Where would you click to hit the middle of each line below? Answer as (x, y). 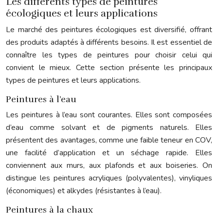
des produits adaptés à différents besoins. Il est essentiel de (109, 42)
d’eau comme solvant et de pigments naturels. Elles (109, 127)
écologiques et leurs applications (82, 13)
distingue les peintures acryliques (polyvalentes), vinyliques (109, 178)
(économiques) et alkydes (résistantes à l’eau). (84, 191)
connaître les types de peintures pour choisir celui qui (109, 55)
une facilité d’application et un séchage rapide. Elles (109, 153)
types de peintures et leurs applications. (73, 80)
